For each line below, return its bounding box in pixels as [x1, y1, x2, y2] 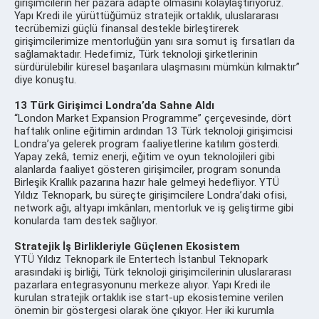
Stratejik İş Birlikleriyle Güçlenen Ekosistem [14, 239, 240, 253]
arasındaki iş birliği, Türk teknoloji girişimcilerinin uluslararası [14, 265, 291, 278]
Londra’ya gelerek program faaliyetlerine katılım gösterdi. [14, 137, 280, 150]
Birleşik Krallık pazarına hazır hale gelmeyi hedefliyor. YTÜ [14, 175, 279, 189]
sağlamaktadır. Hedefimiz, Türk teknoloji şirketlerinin [14, 47, 258, 61]
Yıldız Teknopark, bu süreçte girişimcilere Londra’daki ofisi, [14, 188, 287, 202]
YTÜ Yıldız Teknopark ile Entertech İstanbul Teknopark [14, 252, 268, 266]
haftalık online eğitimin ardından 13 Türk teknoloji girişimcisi [14, 124, 293, 137]
